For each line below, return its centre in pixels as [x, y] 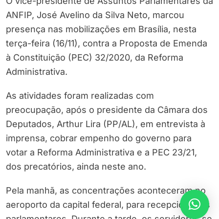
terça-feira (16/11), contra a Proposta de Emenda [107, 44]
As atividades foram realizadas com [80, 96]
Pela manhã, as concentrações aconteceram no [106, 191]
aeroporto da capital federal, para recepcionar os [108, 205]
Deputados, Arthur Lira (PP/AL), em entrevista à [106, 124]
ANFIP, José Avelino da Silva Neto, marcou [95, 15]
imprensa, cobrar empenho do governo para [99, 138]
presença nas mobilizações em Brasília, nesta [101, 29]
